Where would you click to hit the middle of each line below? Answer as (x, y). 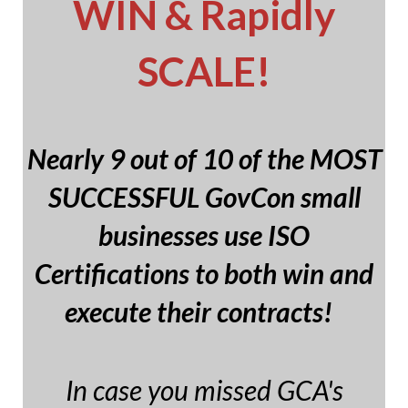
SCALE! (204, 71)
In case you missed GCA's (204, 389)
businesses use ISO (204, 235)
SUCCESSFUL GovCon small (204, 196)
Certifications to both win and (204, 273)
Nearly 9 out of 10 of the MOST (204, 158)
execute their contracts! (204, 311)
